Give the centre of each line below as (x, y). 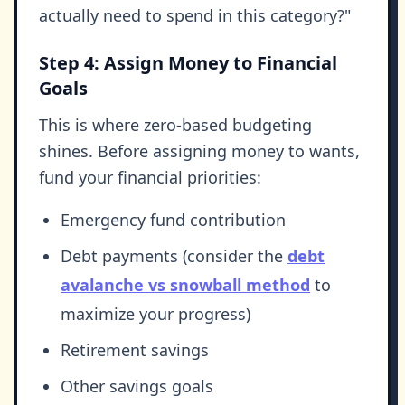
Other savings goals (137, 386)
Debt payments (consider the (174, 256)
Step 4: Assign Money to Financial (188, 63)
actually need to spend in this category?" (195, 16)
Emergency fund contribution (173, 220)
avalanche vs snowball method (185, 285)
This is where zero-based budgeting (175, 125)
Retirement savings (135, 350)
